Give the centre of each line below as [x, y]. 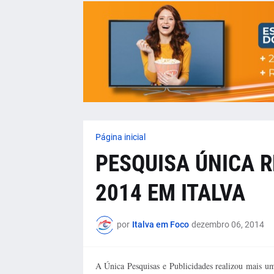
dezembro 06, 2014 [228, 225]
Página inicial [120, 137]
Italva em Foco [160, 225]
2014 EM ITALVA [170, 193]
